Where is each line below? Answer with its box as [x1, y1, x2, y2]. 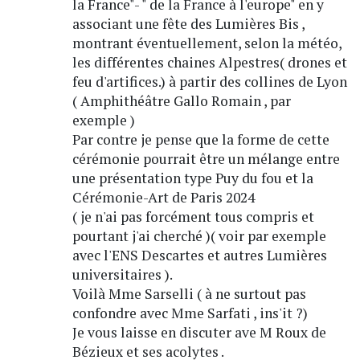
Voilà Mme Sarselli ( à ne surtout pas [72, 284, 306, 304]
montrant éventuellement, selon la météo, [72, 34, 342, 53]
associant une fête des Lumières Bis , [72, 14, 305, 34]
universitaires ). [72, 265, 173, 284]
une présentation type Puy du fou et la [72, 169, 313, 188]
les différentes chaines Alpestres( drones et [72, 53, 347, 72]
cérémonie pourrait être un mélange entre [72, 149, 340, 169]
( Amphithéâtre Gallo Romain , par [72, 92, 291, 111]
